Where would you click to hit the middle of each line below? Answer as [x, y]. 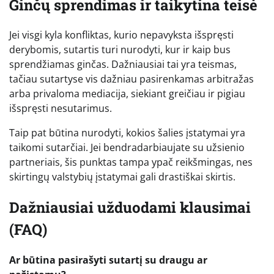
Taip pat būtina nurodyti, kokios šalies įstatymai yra [127, 133]
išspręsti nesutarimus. [61, 109]
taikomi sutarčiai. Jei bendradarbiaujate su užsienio [127, 148]
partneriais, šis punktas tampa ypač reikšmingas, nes [131, 162]
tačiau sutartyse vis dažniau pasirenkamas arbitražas [131, 79]
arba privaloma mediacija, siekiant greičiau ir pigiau [127, 94]
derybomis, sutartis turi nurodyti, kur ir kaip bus [120, 50]
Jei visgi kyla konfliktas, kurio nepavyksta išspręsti [121, 35]
